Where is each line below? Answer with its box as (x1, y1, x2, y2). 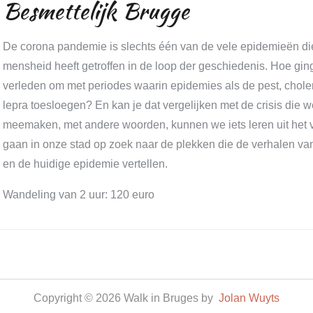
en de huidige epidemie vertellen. (2, 158, 168, 170)
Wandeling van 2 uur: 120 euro (2, 189, 154, 201)
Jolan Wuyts (219, 292, 279, 304)
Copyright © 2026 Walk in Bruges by (34, 292, 219, 304)
